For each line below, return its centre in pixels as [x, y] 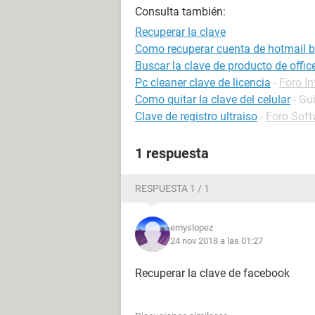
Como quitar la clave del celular [213, 99]
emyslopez [192, 227]
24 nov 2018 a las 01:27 [217, 241]
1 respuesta [172, 153]
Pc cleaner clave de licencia [203, 83]
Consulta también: [180, 12]
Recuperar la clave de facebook [212, 273]
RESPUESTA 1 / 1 [172, 188]
